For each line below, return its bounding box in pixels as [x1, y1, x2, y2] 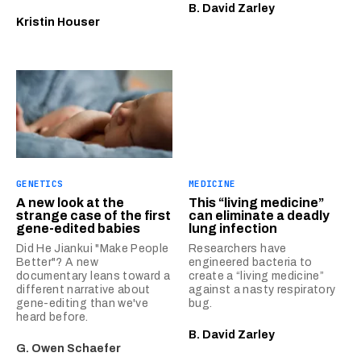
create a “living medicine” [189, 270, 325, 282]
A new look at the [16, 196, 124, 210]
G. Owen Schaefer [16, 342, 121, 355]
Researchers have [189, 243, 287, 255]
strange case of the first [16, 209, 171, 222]
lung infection [189, 222, 277, 235]
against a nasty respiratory [189, 284, 336, 296]
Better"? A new [16, 256, 98, 268]
